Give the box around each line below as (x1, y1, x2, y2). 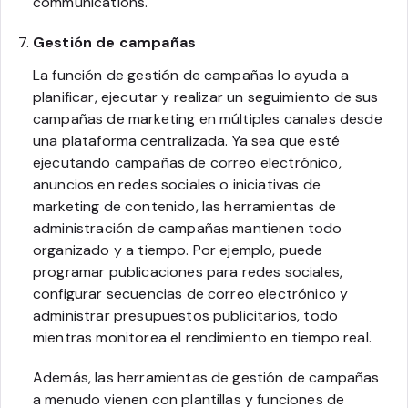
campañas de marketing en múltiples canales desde (33, 108, 382, 128)
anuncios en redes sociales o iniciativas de (33, 174, 321, 194)
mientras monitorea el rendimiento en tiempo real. (33, 327, 372, 347)
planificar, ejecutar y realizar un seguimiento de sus (33, 87, 379, 107)
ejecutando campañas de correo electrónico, (33, 152, 342, 172)
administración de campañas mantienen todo (33, 218, 342, 238)
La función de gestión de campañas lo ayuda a (33, 65, 350, 85)
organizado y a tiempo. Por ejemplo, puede (33, 240, 323, 260)
